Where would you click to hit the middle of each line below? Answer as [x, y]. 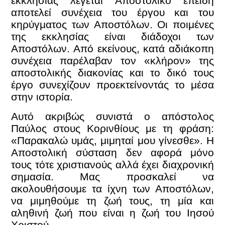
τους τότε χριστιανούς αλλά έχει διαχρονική [113, 164]
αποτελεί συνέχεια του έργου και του [113, 13]
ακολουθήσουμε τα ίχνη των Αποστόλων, [113, 188]
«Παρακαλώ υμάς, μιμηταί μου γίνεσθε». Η [113, 140]
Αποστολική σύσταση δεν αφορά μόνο [113, 152]
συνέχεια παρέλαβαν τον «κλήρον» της [113, 61]
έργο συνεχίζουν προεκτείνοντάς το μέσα [113, 85]
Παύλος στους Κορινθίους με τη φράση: [113, 128]
